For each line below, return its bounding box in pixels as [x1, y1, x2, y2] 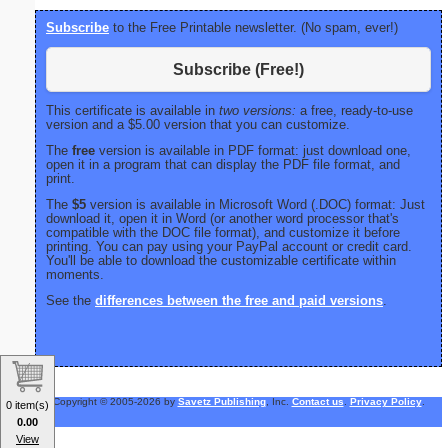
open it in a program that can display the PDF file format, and [46, 156, 400, 172]
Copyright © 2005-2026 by [52, 395, 178, 407]
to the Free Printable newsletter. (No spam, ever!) [109, 20, 398, 36]
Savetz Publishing [177, 395, 266, 407]
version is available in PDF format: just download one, [95, 142, 411, 158]
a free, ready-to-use [296, 102, 413, 118]
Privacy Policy [349, 395, 422, 407]
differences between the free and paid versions [95, 292, 383, 308]
